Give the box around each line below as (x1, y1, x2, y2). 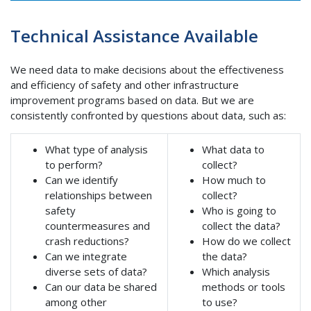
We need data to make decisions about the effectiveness (10, 62, 284, 76)
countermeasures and (44, 218, 150, 233)
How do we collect (201, 233, 291, 248)
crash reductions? (44, 233, 129, 248)
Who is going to (201, 203, 276, 217)
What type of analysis (44, 142, 148, 156)
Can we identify (44, 172, 118, 187)
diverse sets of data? (44, 264, 147, 278)
